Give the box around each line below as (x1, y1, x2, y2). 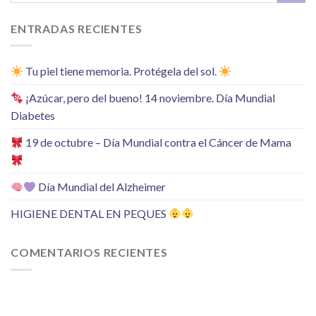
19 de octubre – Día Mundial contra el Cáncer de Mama (23, 135, 292, 150)
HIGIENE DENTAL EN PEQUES (11, 207, 169, 221)
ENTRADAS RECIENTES (11, 21, 142, 35)
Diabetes (11, 109, 55, 123)
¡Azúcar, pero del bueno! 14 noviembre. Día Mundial (23, 91, 276, 105)
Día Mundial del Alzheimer (36, 180, 166, 194)
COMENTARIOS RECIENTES (11, 245, 168, 260)
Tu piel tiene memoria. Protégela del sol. (23, 64, 219, 78)
